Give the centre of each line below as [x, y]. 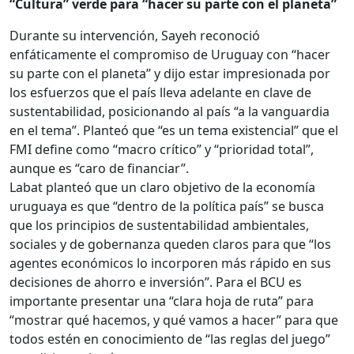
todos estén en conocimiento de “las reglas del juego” [170, 339]
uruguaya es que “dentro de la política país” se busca [167, 207]
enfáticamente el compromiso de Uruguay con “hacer [170, 55]
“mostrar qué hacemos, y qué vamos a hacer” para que [174, 320]
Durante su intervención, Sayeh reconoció [135, 36]
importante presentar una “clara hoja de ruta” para [162, 301]
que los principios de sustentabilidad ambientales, [159, 226]
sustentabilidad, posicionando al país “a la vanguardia [169, 112]
